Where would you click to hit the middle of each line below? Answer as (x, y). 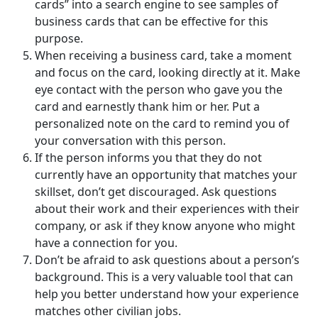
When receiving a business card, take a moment (163, 56)
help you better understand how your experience (167, 294)
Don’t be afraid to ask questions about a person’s (167, 260)
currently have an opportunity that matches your (166, 175)
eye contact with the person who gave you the (159, 90)
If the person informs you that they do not (148, 158)
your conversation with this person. (132, 141)
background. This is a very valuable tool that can (164, 277)
